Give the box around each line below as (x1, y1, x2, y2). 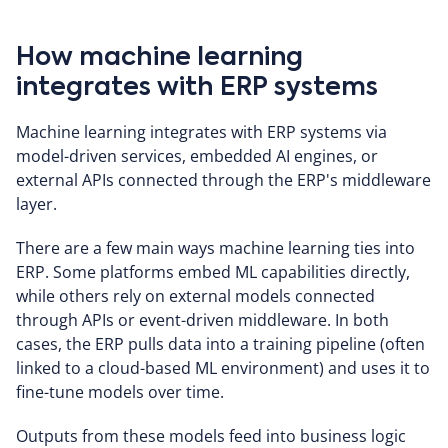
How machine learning (16, 45, 303, 71)
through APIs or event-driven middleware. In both (16, 308, 389, 331)
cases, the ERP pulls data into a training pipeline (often (16, 332, 425, 355)
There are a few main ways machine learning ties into (16, 236, 415, 259)
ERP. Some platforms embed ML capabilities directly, (16, 260, 410, 283)
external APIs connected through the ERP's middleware (16, 168, 431, 191)
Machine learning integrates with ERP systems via (16, 120, 387, 143)
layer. (16, 192, 57, 215)
